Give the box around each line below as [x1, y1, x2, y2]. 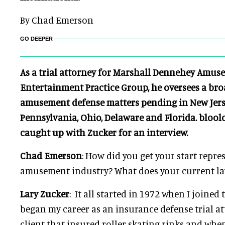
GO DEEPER [20, 36, 53, 42]
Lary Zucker [20, 188, 69, 199]
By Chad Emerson [20, 14, 93, 26]
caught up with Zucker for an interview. [20, 127, 188, 138]
